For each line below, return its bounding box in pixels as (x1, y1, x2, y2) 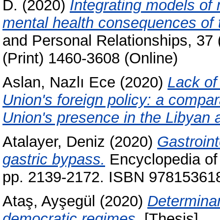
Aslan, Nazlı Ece (2, 74, 115, 91)
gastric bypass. (2, 151, 105, 168)
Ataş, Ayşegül (2, 192, 95, 210)
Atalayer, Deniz (2, 133, 105, 151)
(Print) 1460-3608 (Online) (2, 50, 178, 67)
